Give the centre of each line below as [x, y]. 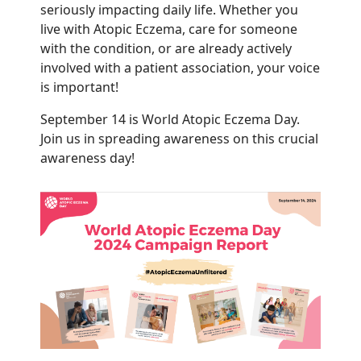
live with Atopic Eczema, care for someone [169, 29]
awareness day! [87, 158]
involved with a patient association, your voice [180, 68]
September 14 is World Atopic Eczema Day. [170, 119]
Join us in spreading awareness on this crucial [179, 139]
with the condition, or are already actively [166, 48]
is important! [79, 87]
